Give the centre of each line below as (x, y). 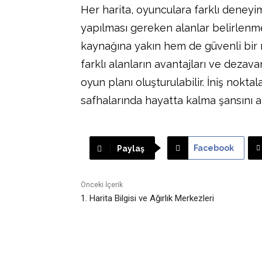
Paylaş (130, 148)
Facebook (213, 148)
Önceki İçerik (102, 185)
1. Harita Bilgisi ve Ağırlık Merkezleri (147, 198)
